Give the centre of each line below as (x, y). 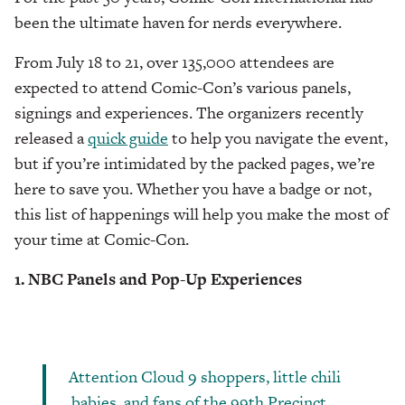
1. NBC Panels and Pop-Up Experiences (158, 279)
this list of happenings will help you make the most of (202, 214)
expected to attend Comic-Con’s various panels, (183, 88)
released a (51, 138)
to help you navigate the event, (278, 138)
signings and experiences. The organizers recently (189, 113)
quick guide (128, 138)
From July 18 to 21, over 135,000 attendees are (174, 62)
